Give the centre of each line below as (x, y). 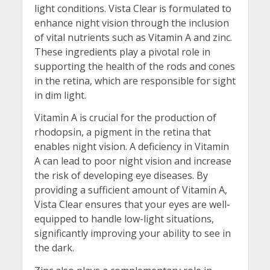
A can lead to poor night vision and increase (133, 161)
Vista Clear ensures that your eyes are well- (132, 205)
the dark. (54, 248)
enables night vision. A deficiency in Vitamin (131, 147)
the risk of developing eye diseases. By (121, 176)
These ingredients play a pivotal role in (122, 52)
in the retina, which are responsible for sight (135, 80)
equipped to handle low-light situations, (124, 219)
